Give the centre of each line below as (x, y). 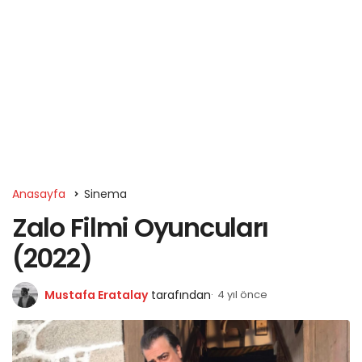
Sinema (105, 194)
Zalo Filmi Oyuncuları (141, 227)
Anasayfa (39, 194)
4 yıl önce (242, 295)
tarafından (181, 295)
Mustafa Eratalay (96, 295)
